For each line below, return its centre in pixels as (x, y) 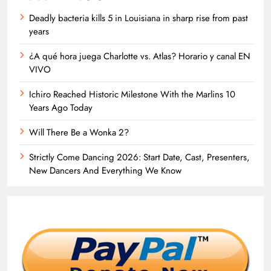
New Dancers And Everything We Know (105, 170)
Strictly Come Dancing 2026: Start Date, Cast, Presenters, (139, 157)
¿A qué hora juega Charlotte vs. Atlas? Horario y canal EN (140, 56)
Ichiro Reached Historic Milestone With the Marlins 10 (132, 94)
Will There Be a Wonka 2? (79, 132)
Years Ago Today (61, 107)
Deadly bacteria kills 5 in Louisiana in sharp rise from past (139, 18)
